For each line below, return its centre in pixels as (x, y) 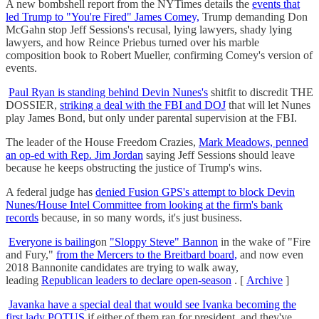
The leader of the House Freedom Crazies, (102, 142)
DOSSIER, (33, 105)
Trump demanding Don (253, 17)
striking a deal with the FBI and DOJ (143, 105)
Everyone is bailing (52, 242)
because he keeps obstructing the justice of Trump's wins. (134, 168)
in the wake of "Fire (264, 242)
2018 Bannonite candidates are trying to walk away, (122, 268)
